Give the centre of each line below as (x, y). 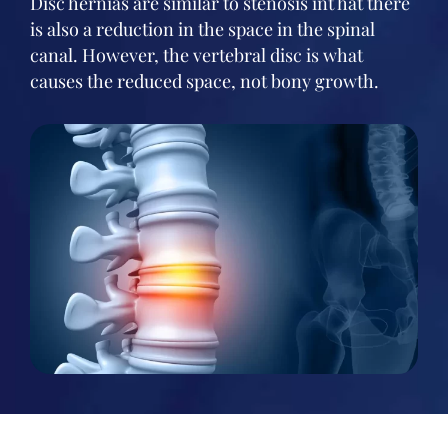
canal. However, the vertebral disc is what (196, 55)
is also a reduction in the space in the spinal (202, 29)
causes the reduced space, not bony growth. (204, 81)
